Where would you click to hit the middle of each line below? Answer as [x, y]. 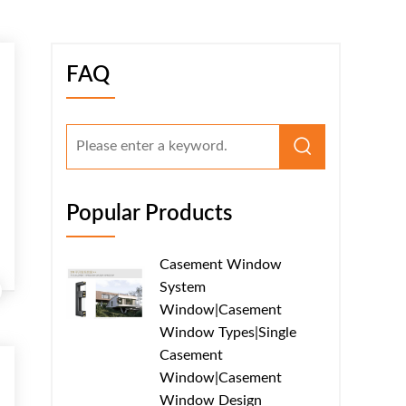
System [183, 287]
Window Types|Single [228, 332]
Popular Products [149, 213]
